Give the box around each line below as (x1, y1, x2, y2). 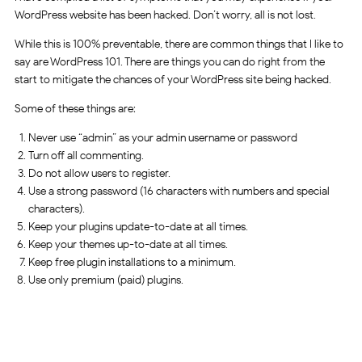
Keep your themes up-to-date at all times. (28, 237, 228, 251)
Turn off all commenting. (28, 148, 144, 162)
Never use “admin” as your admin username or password (28, 130, 297, 145)
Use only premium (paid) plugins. (28, 272, 183, 287)
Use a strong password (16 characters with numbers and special (28, 183, 330, 198)
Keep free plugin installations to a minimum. (28, 255, 236, 269)
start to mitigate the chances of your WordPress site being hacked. (14, 72, 331, 86)
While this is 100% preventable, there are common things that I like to (14, 36, 343, 51)
